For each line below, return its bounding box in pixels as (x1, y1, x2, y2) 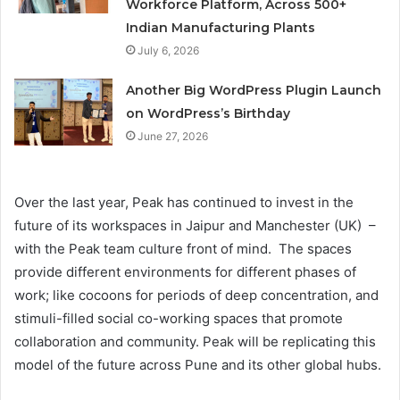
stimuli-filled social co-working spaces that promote (14, 310, 343, 328)
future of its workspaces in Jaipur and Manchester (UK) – (14, 217, 376, 235)
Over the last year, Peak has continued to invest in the (14, 194, 354, 212)
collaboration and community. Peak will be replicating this (14, 333, 376, 351)
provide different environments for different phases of (14, 263, 356, 281)
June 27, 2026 (137, 129, 209, 144)
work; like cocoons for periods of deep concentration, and (14, 287, 379, 304)
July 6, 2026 (137, 44, 200, 58)
